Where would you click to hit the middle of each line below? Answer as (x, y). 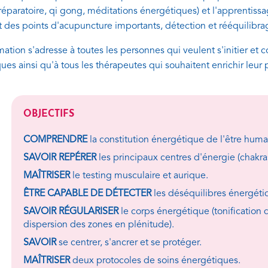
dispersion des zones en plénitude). (99, 225)
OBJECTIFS (49, 114)
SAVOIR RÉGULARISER (71, 211)
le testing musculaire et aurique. (139, 176)
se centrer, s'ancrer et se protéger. (129, 243)
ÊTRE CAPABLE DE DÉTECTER (88, 194)
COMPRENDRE (56, 140)
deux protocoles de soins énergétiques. (156, 261)
